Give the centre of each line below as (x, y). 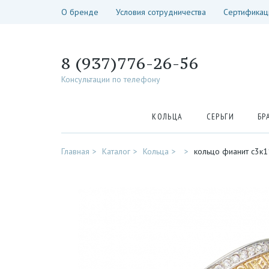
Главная (75, 151)
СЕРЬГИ (220, 116)
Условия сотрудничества (161, 12)
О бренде (80, 12)
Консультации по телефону (111, 79)
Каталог (116, 151)
